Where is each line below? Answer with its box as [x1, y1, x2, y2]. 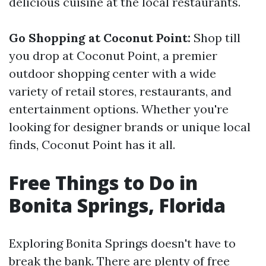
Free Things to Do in [9, 170, 198, 195]
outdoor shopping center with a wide [9, 66, 216, 81]
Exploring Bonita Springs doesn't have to [9, 236, 236, 251]
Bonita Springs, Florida [9, 192, 226, 218]
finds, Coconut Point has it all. [9, 137, 175, 152]
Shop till [191, 30, 240, 45]
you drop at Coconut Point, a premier [9, 48, 217, 63]
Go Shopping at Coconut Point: [9, 30, 191, 45]
